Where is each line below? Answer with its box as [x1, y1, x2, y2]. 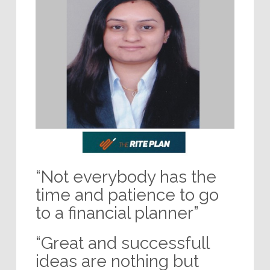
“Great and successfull [35, 233, 209, 253]
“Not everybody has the [35, 166, 216, 187]
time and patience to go [35, 184, 219, 205]
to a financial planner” [35, 202, 199, 223]
